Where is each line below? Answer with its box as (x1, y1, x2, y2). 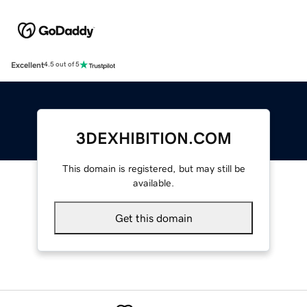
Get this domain (114, 212, 193, 223)
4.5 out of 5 (44, 61, 79, 69)
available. (133, 177, 174, 188)
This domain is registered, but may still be (62, 163, 245, 173)
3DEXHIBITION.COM (75, 130, 232, 147)
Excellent (11, 60, 44, 69)
